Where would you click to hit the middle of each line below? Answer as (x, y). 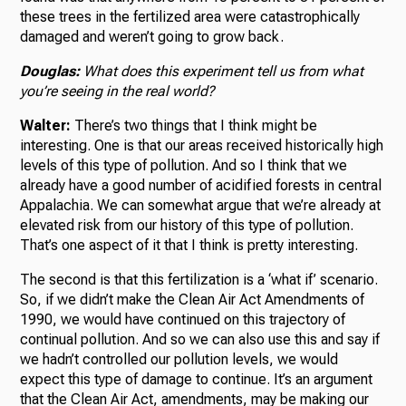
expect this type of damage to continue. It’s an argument (197, 380)
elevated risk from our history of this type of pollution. (187, 226)
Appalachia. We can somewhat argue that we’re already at (201, 206)
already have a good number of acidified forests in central (201, 186)
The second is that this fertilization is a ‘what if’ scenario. (199, 280)
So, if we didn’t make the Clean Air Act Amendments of (193, 300)
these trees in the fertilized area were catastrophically (190, 17)
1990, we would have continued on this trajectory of (183, 320)
